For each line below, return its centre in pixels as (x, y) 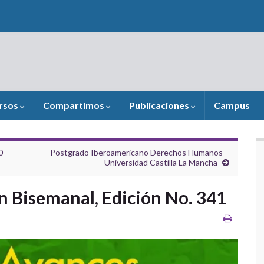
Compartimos (75, 105)
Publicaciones (160, 105)
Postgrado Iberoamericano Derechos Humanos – (140, 152)
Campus (232, 105)
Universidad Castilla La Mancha (161, 162)
